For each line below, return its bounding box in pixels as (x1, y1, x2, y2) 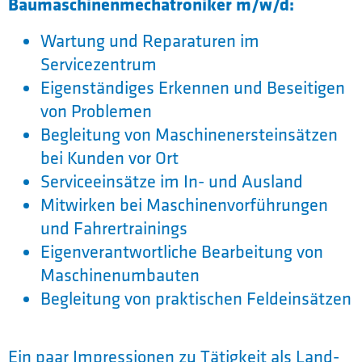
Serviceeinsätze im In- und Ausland (40, 169, 303, 192)
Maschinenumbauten (40, 263, 200, 286)
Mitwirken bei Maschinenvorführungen (40, 192, 328, 216)
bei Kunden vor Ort (40, 145, 179, 169)
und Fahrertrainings (40, 216, 187, 239)
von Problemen (40, 99, 152, 122)
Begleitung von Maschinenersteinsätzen (40, 122, 338, 145)
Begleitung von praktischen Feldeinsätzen (40, 286, 351, 309)
